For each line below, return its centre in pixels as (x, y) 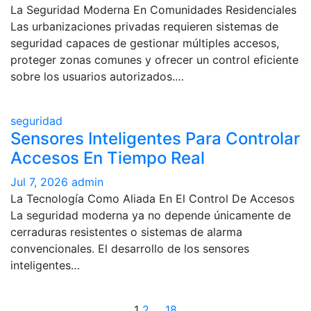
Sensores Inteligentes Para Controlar (155, 138)
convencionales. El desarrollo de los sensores (130, 249)
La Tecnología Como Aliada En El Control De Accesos (152, 199)
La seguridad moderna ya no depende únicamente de (151, 215)
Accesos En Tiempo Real (108, 158)
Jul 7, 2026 (41, 182)
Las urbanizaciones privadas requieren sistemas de (144, 26)
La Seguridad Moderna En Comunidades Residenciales (153, 10)
